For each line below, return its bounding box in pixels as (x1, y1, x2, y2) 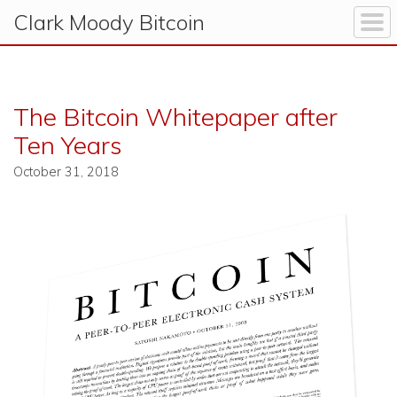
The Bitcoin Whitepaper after (13, 101, 338, 132)
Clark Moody (13, 9, 134, 35)
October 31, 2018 (13, 164, 119, 181)
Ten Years (13, 129, 122, 160)
